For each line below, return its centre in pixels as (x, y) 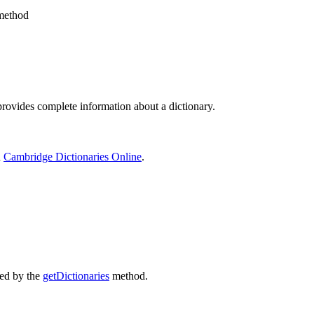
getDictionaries (76, 275)
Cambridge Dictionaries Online (73, 157)
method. (129, 275)
